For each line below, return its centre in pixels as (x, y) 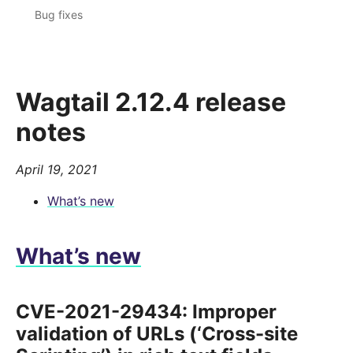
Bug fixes (59, 15)
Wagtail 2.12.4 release (151, 102)
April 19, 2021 (56, 170)
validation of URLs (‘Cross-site (157, 334)
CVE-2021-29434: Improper (146, 312)
